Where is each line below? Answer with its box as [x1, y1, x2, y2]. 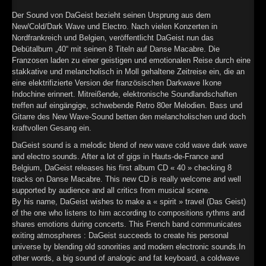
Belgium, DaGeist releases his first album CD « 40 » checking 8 [12, 163, 232, 172]
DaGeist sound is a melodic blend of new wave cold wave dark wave [12, 140, 247, 150]
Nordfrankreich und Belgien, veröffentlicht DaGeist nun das [12, 33, 214, 42]
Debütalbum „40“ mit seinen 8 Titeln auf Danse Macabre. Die [12, 44, 220, 53]
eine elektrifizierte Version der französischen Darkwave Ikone [12, 78, 221, 87]
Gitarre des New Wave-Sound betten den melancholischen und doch [12, 112, 246, 121]
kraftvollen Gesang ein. [12, 123, 91, 132]
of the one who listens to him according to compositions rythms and [12, 208, 245, 217]
